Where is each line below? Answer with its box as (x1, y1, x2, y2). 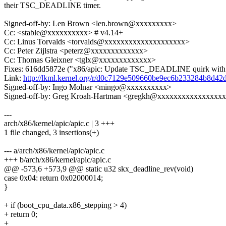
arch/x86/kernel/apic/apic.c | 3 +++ (4, 119, 115, 128)
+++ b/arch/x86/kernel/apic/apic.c (4, 155, 111, 164)
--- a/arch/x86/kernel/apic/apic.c (4, 146, 104, 155)
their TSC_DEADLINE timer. (4, 1, 101, 10)
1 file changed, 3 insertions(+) (4, 128, 99, 137)
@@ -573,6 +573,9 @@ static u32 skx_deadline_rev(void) (4, 164, 193, 174)
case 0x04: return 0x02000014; (4, 174, 103, 183)
